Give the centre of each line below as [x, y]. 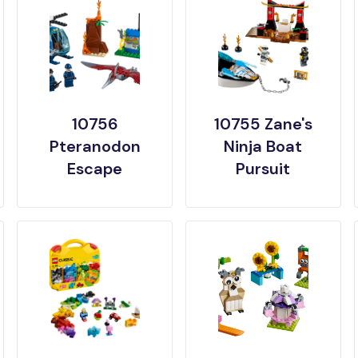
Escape [95, 169]
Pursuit [263, 169]
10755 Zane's [263, 124]
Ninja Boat [263, 146]
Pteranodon [95, 146]
